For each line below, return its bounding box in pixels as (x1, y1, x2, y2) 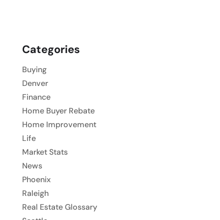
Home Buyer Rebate (22, 105, 95, 116)
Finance (22, 91, 51, 102)
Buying (22, 64, 47, 75)
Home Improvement (22, 119, 96, 130)
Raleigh (22, 188, 49, 198)
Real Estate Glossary (22, 201, 97, 212)
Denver (22, 78, 48, 88)
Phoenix (22, 174, 51, 185)
